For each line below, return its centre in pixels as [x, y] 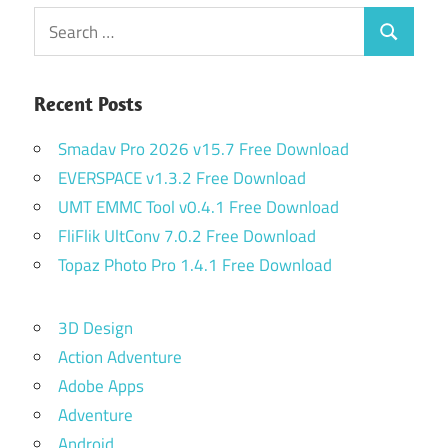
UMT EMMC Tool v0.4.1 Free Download [198, 207]
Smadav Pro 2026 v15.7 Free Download [203, 149]
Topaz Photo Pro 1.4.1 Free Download [195, 265]
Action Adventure [120, 357]
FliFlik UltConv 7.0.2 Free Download [187, 236]
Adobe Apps [101, 386]
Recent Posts [88, 104]
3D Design [95, 328]
